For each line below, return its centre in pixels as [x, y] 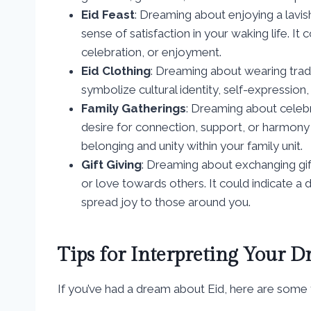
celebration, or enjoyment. [151, 52]
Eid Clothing [116, 70]
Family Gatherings [134, 108]
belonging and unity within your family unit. [192, 145]
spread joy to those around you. [166, 202]
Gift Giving [111, 164]
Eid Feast [108, 14]
